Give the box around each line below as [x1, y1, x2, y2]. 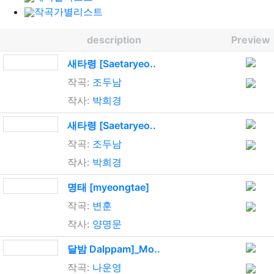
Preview [231, 33, 270, 46]
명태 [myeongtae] [67, 180, 149, 193]
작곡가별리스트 [34, 5, 103, 18]
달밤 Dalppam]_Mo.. [67, 242, 160, 255]
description [86, 33, 141, 46]
